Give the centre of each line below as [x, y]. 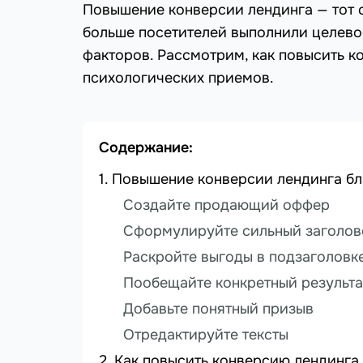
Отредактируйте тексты [206, 335]
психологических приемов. [178, 78]
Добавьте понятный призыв [218, 309]
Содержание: [146, 148]
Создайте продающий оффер [226, 205]
